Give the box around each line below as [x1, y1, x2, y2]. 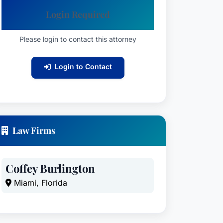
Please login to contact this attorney [19, 35, 136, 43]
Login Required [45, 8, 110, 20]
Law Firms [12, 124, 55, 136]
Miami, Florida [11, 178, 67, 188]
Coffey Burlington [5, 161, 95, 176]
